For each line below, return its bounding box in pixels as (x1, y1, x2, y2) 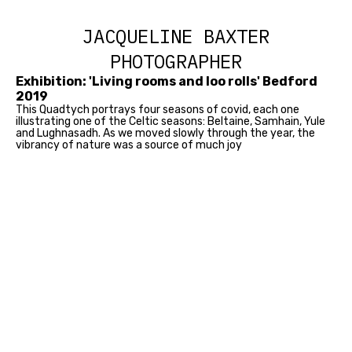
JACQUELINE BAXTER (82, 24, 269, 49)
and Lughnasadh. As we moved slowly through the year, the (16, 126, 315, 140)
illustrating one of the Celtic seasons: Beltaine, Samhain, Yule (16, 115, 325, 128)
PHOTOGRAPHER (110, 49, 242, 74)
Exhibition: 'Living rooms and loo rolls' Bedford (16, 74, 317, 89)
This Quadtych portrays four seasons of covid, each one (16, 103, 299, 116)
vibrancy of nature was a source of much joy (16, 138, 242, 152)
